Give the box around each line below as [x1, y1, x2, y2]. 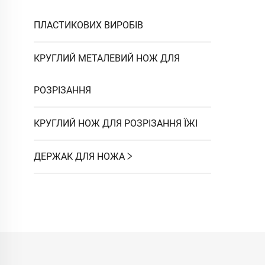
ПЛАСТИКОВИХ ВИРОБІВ [34, 19, 143, 31]
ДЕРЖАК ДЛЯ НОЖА [34, 150, 125, 162]
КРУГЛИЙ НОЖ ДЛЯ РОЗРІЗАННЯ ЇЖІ [34, 117, 198, 129]
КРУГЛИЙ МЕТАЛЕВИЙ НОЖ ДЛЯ [34, 52, 180, 64]
